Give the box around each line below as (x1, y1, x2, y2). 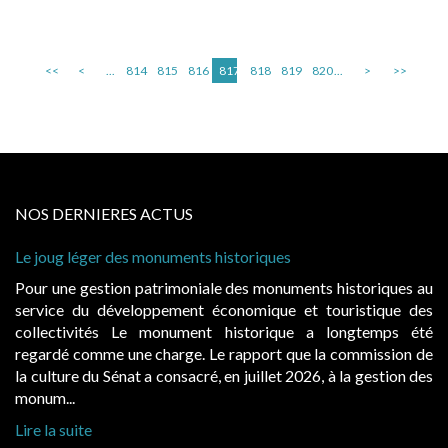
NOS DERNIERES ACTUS (15, 204, 193, 223)
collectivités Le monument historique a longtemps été (15, 322, 433, 341)
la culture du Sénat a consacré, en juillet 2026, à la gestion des (15, 366, 433, 385)
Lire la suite (15, 420, 92, 439)
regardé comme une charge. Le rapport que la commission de (15, 344, 433, 363)
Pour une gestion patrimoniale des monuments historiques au (15, 278, 433, 297)
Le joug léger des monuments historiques (15, 247, 291, 266)
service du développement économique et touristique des (15, 300, 433, 319)
